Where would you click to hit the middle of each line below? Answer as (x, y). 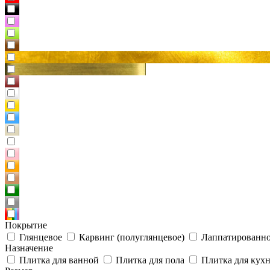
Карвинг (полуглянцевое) (132, 237)
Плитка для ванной (59, 260)
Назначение (29, 248)
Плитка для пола (150, 260)
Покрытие (26, 225)
